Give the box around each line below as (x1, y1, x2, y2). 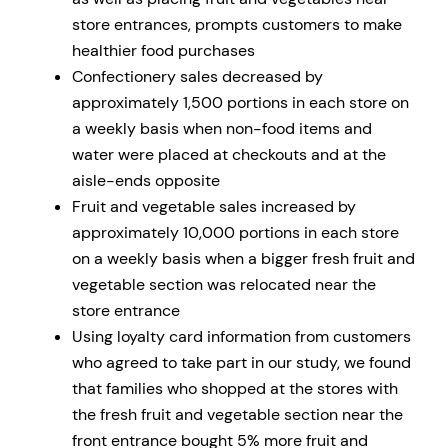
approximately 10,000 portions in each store (72, 222, 399, 244)
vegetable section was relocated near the (72, 274, 376, 296)
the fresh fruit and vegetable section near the (72, 404, 403, 426)
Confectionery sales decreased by (72, 66, 323, 88)
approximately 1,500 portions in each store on (72, 92, 409, 114)
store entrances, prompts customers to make (72, 14, 402, 36)
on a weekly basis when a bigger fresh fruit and (72, 248, 415, 270)
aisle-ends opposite (72, 170, 220, 192)
